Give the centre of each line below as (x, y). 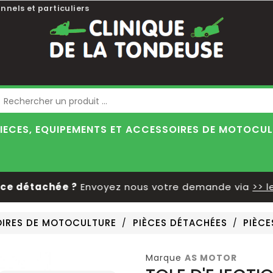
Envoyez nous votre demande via (146, 187)
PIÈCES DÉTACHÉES (180, 223)
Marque (164, 258)
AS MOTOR (211, 258)
